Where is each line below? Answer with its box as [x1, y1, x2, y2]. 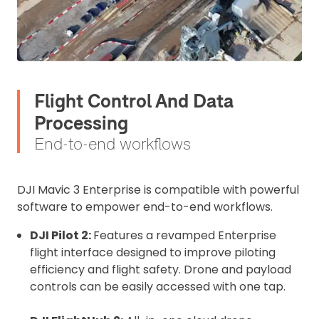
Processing [34, 111, 128, 135]
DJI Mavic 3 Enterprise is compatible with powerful [17, 182, 299, 198]
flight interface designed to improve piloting [30, 244, 276, 261]
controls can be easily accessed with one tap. [30, 278, 286, 295]
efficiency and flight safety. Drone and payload [30, 261, 291, 278]
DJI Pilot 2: [30, 227, 93, 244]
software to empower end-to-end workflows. [17, 199, 273, 215]
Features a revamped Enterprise [93, 227, 276, 244]
